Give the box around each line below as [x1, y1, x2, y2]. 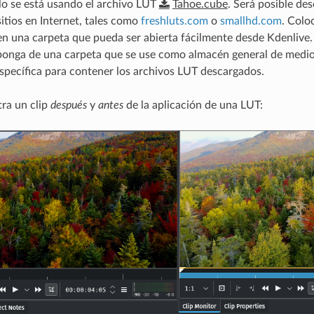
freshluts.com [140, 15, 208, 27]
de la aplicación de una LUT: [123, 99, 263, 111]
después [50, 99, 87, 111]
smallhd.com [219, 15, 282, 27]
